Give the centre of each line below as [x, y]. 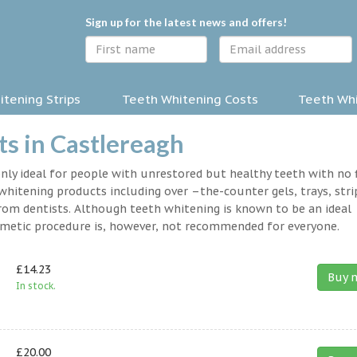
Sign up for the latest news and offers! [186, 22]
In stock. [35, 286]
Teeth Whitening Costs [190, 99]
